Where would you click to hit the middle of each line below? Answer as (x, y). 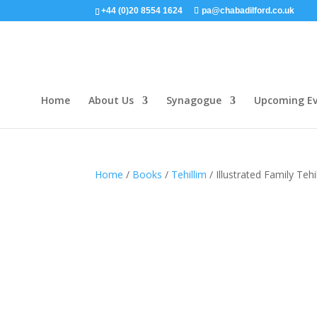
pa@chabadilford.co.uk (248, 11)
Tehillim (189, 174)
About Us (111, 100)
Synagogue (194, 100)
